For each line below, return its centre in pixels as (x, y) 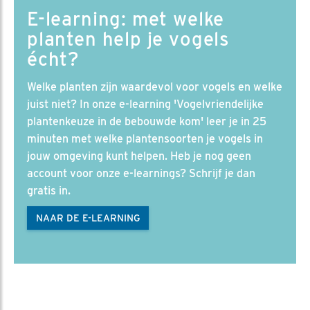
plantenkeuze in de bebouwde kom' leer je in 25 (147, 122)
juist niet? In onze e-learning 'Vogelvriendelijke (145, 104)
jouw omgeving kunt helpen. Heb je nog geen (139, 156)
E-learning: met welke (126, 19)
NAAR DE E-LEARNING (88, 218)
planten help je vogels (128, 39)
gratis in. (49, 191)
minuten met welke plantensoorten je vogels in (145, 139)
